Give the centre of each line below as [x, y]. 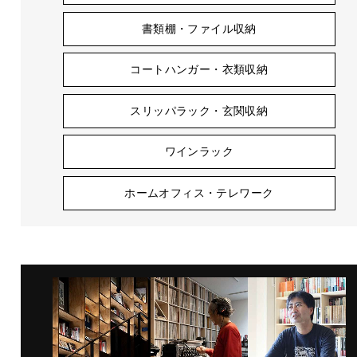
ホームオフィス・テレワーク [199, 192]
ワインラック [199, 152]
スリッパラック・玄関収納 [199, 110]
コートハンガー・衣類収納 [199, 70]
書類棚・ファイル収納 [199, 28]
